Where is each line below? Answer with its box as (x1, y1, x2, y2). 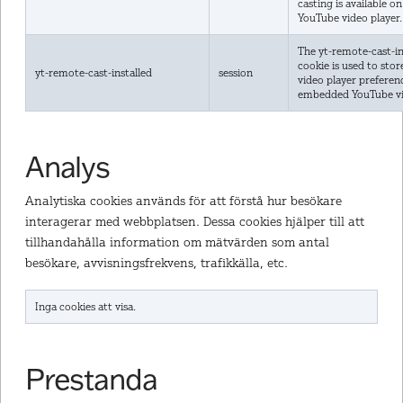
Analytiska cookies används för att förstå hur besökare (24, 193, 342, 209)
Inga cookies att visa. (34, 299, 136, 313)
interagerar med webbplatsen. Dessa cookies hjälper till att (24, 213, 364, 229)
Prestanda (24, 359, 157, 397)
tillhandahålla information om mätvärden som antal (24, 234, 329, 250)
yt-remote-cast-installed (34, 66, 152, 79)
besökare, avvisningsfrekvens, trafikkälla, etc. (24, 255, 288, 271)
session (218, 66, 253, 79)
